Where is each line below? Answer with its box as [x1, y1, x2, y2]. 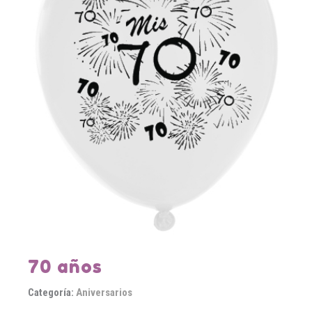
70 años [28, 255, 102, 277]
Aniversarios [76, 286, 132, 299]
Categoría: [28, 286, 76, 299]
